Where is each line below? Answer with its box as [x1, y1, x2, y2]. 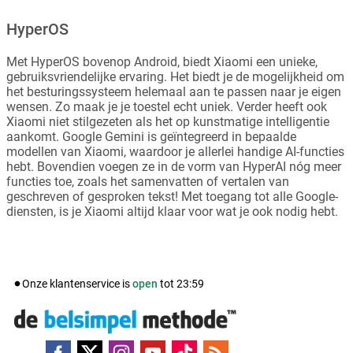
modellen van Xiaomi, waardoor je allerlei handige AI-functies [6, 144, 344, 159]
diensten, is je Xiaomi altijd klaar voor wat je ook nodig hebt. [6, 204, 338, 219]
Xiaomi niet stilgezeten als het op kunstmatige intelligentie [6, 114, 329, 129]
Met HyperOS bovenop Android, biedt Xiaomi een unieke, [6, 54, 318, 69]
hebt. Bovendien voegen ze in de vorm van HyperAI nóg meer [6, 159, 341, 174]
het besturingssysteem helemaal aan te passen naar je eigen [6, 84, 341, 99]
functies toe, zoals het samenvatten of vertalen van [6, 174, 289, 189]
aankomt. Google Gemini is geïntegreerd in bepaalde [6, 129, 296, 144]
